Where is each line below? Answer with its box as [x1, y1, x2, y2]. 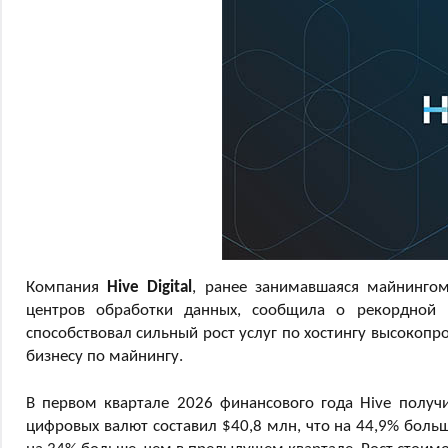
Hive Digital [107, 278, 193, 296]
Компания [26, 278, 108, 296]
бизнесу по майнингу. [26, 347, 183, 365]
